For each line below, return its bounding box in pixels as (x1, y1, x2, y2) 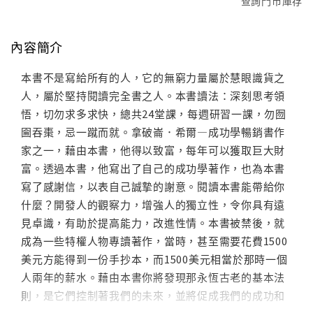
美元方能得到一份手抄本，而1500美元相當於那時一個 (21, 252, 288, 267)
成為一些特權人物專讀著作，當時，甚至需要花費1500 (21, 233, 288, 249)
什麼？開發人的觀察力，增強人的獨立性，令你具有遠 (21, 197, 285, 212)
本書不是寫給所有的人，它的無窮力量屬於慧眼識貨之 (21, 70, 285, 85)
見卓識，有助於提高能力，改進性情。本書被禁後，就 (21, 215, 285, 231)
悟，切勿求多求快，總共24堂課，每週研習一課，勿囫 (21, 106, 286, 122)
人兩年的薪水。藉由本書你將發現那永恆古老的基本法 (21, 270, 285, 285)
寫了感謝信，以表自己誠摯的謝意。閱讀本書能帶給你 (21, 179, 285, 194)
